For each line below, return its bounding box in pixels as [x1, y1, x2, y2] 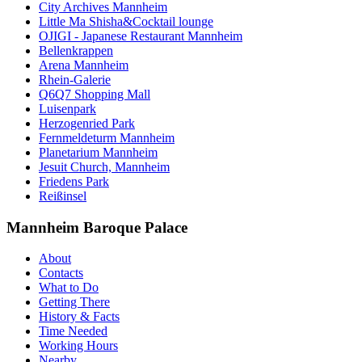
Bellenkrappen [39, 43, 113, 57]
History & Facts [39, 309, 120, 324]
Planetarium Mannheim [39, 145, 158, 159]
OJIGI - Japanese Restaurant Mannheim [39, 28, 242, 43]
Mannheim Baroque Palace [6, 218, 187, 236]
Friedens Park [39, 174, 109, 188]
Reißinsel [39, 188, 86, 203]
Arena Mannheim [39, 57, 128, 72]
